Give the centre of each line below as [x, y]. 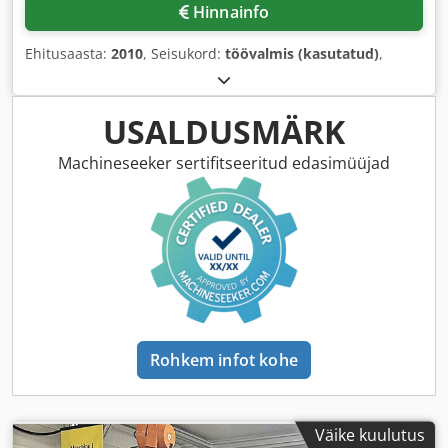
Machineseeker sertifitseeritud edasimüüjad [224, 163]
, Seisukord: [184, 54]
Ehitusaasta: [68, 54]
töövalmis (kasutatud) [302, 54]
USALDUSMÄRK [224, 132]
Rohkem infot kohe [224, 360]
